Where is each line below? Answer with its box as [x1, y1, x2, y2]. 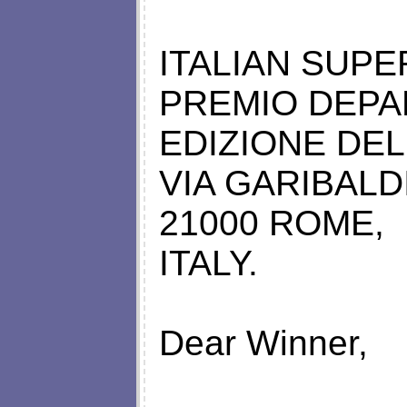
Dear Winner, [159, 323, 368, 363]
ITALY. [159, 243, 258, 283]
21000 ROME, [159, 203, 384, 243]
